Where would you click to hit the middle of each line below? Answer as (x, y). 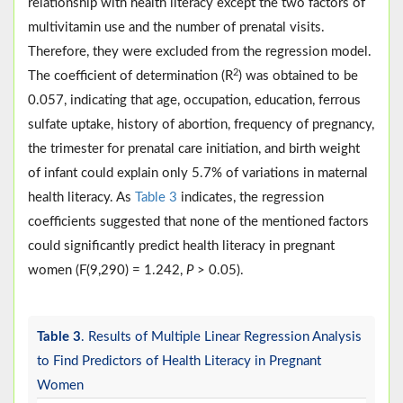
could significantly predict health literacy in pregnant (181, 246)
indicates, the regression (251, 198)
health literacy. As (81, 198)
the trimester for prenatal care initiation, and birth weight (194, 149)
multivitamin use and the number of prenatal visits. (176, 28)
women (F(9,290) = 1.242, (107, 271)
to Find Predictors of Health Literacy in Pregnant (179, 362)
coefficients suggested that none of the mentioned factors (198, 222)
